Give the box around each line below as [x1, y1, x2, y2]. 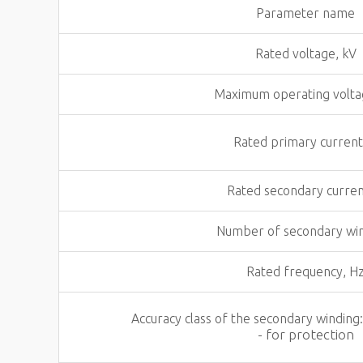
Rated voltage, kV [254, 46, 357, 61]
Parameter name [256, 6, 355, 20]
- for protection [257, 327, 354, 342]
